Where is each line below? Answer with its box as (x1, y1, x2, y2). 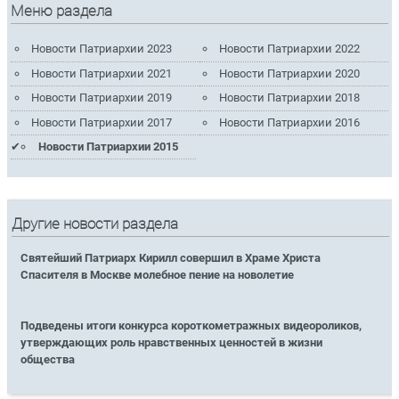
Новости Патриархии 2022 (219, 42, 361, 56)
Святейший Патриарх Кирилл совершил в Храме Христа (20, 251, 322, 265)
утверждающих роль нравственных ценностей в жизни (20, 336, 323, 350)
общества (20, 353, 76, 367)
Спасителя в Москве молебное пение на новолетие (20, 268, 295, 282)
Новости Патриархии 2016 (219, 115, 361, 129)
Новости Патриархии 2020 (219, 66, 361, 80)
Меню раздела (11, 2, 113, 20)
